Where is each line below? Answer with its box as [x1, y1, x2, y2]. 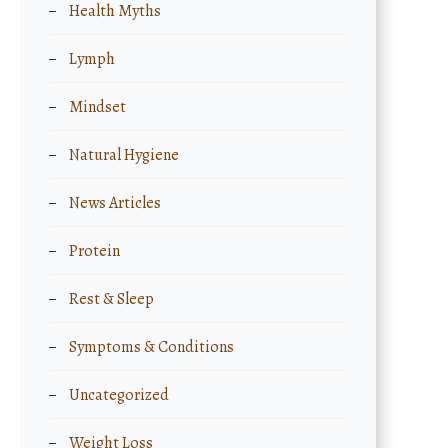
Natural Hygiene [69, 144, 180, 166]
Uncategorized [69, 384, 170, 406]
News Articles [69, 192, 162, 214]
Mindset [69, 96, 127, 118]
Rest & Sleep [69, 288, 155, 310]
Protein [69, 240, 121, 262]
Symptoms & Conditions [69, 336, 235, 358]
